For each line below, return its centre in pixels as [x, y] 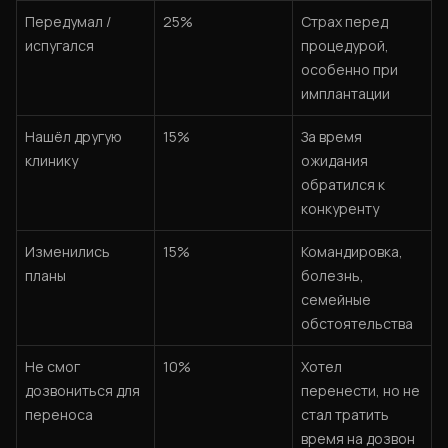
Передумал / [68, 21]
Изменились [67, 251]
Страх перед [344, 21]
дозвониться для [82, 390]
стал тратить [345, 414]
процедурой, [345, 45]
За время [331, 136]
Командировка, [352, 251]
